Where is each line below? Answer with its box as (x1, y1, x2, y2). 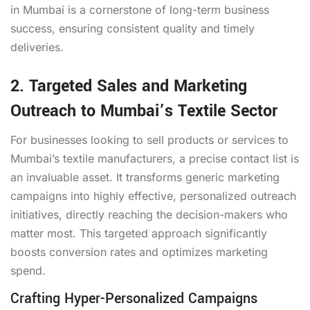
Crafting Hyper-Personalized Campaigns (10, 288, 257, 309)
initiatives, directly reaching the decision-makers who (10, 207, 288, 221)
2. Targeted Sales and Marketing (10, 74, 247, 98)
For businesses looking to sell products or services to (10, 132, 289, 147)
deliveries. (10, 39, 64, 54)
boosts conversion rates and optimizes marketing (10, 244, 268, 259)
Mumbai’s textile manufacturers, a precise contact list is (10, 151, 299, 165)
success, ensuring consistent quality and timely (10, 21, 255, 35)
